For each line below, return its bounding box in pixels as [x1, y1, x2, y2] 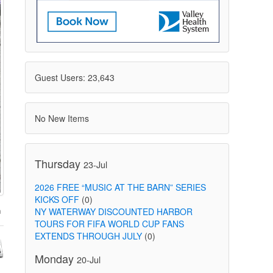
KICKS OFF [34, 193, 79, 205]
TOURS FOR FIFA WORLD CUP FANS [34, 218, 184, 230]
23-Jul [83, 158, 107, 171]
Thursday [34, 155, 83, 171]
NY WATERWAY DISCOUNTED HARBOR [34, 205, 193, 218]
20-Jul [76, 253, 101, 266]
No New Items [34, 112, 89, 124]
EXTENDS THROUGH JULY [34, 230, 142, 242]
